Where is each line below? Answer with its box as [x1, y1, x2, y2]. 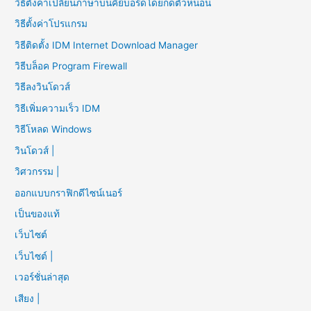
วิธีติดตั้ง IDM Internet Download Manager [15, 39, 199, 51]
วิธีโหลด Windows [15, 124, 92, 135]
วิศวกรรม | [15, 166, 60, 178]
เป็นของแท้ [15, 208, 60, 219]
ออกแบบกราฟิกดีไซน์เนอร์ [15, 187, 123, 199]
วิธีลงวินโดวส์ [15, 81, 71, 93]
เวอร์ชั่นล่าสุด [15, 271, 70, 283]
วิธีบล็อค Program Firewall [15, 60, 128, 72]
